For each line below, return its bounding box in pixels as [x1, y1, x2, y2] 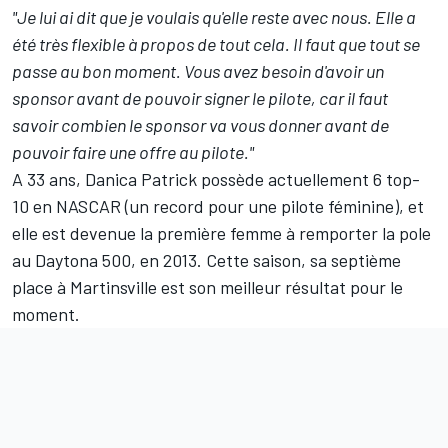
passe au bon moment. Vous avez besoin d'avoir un [12, 60, 384, 83]
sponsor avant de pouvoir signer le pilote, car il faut [12, 87, 388, 110]
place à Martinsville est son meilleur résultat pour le [12, 276, 403, 299]
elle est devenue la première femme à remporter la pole [12, 222, 431, 245]
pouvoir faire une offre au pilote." [12, 141, 254, 164]
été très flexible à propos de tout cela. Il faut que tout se [12, 33, 420, 56]
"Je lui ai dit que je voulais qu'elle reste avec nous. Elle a [12, 6, 416, 29]
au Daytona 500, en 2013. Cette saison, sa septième [12, 249, 401, 272]
